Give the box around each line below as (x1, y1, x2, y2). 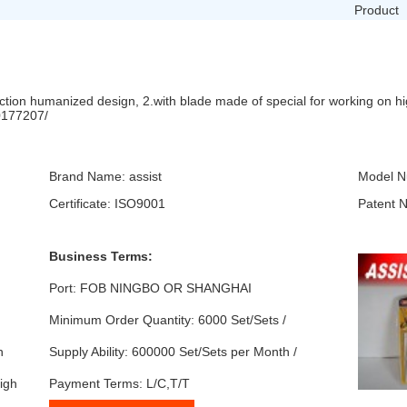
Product (353, 2, 399, 17)
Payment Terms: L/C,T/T (49, 375, 190, 391)
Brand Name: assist (49, 169, 162, 184)
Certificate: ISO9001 (49, 196, 165, 212)
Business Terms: (49, 248, 153, 263)
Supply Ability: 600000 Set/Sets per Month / (49, 343, 297, 359)
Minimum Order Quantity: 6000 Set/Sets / (49, 312, 286, 327)
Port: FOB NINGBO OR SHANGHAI (49, 280, 252, 295)
